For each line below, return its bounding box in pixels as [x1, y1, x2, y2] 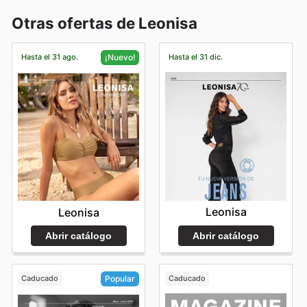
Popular [105, 273, 135, 284]
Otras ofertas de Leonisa [12, 14, 197, 33]
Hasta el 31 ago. [21, 52, 78, 62]
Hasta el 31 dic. [168, 52, 223, 62]
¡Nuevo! [104, 52, 136, 63]
